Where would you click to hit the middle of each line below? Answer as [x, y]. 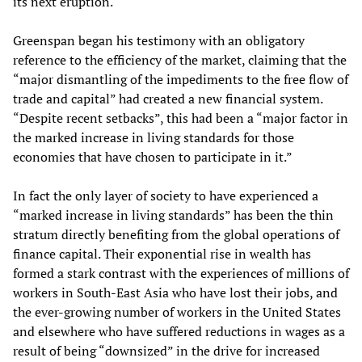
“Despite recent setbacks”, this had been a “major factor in [181, 118]
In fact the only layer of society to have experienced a [166, 195]
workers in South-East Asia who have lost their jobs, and [175, 292]
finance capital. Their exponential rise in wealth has [162, 253]
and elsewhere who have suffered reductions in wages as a [179, 331]
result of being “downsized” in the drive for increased [166, 350]
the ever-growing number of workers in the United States [177, 311]
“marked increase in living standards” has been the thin [173, 215]
